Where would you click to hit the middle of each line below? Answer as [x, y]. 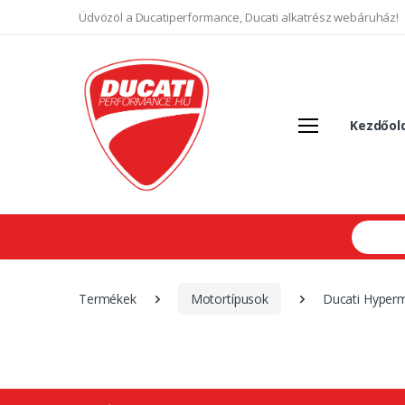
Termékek [108, 298]
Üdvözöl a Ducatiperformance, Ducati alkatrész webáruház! [239, 17]
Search [369, 227]
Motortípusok [229, 298]
